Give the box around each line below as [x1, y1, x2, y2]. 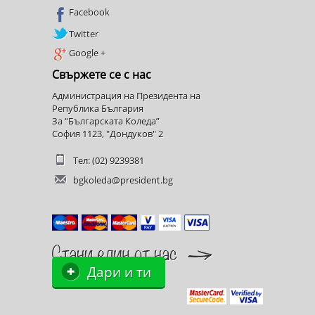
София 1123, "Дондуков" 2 [52, 127, 163, 140]
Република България [52, 101, 143, 115]
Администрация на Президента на [52, 89, 200, 102]
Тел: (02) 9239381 [73, 153, 144, 167]
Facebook [69, 5, 110, 18]
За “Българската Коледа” [52, 114, 160, 127]
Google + [69, 46, 105, 59]
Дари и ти [87, 262, 151, 281]
